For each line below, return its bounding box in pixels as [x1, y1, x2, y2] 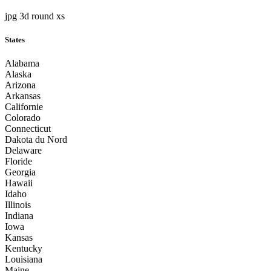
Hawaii [5, 178, 33, 189]
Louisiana [5, 254, 42, 265]
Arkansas [5, 91, 41, 102]
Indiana [5, 211, 33, 221]
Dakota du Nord [5, 134, 67, 145]
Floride [5, 156, 32, 167]
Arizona [5, 80, 36, 91]
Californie [5, 102, 43, 113]
